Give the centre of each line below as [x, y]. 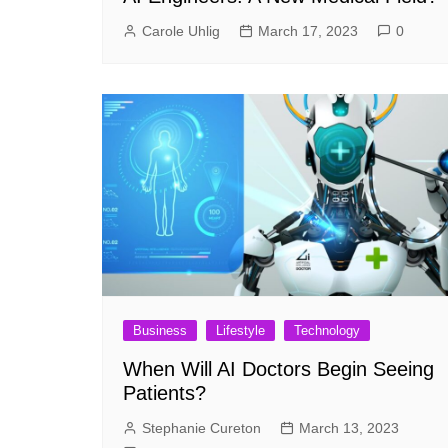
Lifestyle [240, 331]
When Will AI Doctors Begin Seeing [278, 369]
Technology [327, 331]
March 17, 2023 [308, 30]
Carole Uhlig [181, 30]
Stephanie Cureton [201, 428]
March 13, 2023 [349, 428]
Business [160, 331]
